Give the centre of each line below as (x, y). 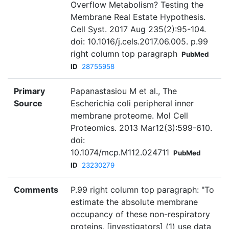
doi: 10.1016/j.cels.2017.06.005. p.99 (139, 42)
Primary (29, 91)
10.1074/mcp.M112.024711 (120, 153)
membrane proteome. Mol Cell (129, 116)
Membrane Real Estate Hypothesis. (138, 17)
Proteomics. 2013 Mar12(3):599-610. (141, 128)
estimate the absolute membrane (134, 202)
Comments (36, 190)
